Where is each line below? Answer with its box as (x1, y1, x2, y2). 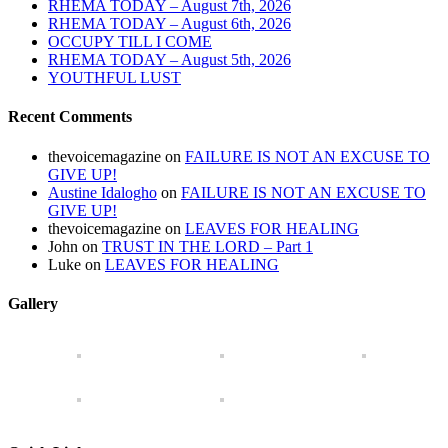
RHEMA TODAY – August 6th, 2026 (48, 15, 291, 33)
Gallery (8, 294, 58, 312)
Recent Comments (8, 108, 132, 126)
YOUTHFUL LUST (48, 69, 181, 87)
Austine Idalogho (48, 183, 157, 201)
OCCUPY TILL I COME (48, 33, 212, 51)
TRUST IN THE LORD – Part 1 (102, 237, 313, 255)
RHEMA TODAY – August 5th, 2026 (48, 51, 291, 69)
